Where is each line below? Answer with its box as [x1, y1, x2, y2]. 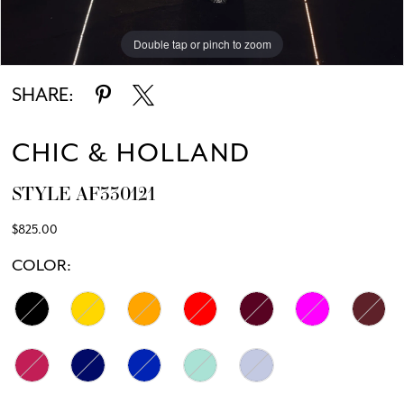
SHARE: [12, 82, 75, 106]
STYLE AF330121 [12, 180, 156, 207]
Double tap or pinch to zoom [133, 35, 271, 51]
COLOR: [12, 254, 72, 275]
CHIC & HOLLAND [12, 135, 252, 170]
